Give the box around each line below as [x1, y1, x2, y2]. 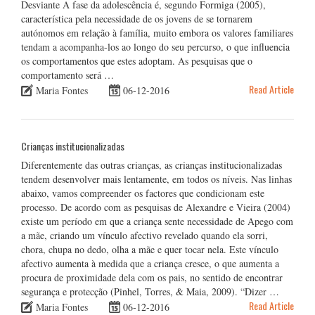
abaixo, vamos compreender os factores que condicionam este [21, 186, 264, 200]
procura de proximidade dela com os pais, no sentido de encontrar [21, 270, 283, 284]
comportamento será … [21, 67, 114, 82]
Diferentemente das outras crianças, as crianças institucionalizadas [21, 157, 282, 172]
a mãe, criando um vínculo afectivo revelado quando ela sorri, [21, 228, 268, 242]
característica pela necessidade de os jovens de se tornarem [21, 11, 252, 25]
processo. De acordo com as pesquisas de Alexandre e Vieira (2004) [21, 200, 290, 214]
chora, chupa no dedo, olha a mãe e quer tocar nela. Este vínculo [21, 242, 278, 256]
